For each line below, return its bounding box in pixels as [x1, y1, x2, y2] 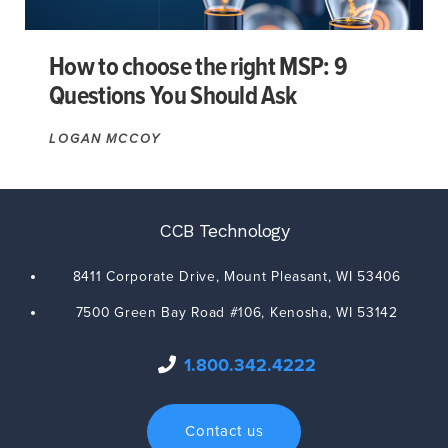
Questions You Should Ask [49, 79, 297, 114]
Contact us [184, 422, 264, 441]
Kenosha [269, 304, 328, 322]
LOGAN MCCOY [49, 130, 162, 147]
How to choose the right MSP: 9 [49, 50, 347, 85]
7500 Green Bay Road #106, [75, 304, 266, 322]
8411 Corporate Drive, [72, 268, 220, 286]
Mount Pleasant [224, 268, 328, 286]
